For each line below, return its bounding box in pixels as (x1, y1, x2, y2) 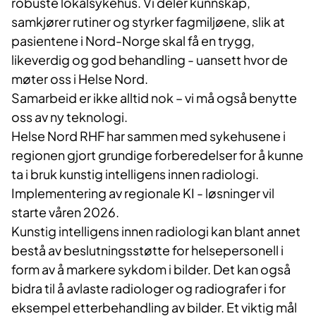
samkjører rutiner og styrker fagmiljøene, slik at (11, 13, 285, 30)
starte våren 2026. (11, 204, 119, 221)
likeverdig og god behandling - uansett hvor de (11, 51, 288, 68)
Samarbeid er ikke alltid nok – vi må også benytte (11, 90, 297, 107)
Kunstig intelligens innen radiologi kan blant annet (11, 223, 300, 240)
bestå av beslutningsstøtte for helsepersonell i (11, 242, 284, 259)
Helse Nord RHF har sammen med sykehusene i (11, 128, 286, 145)
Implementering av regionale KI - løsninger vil (11, 185, 274, 202)
